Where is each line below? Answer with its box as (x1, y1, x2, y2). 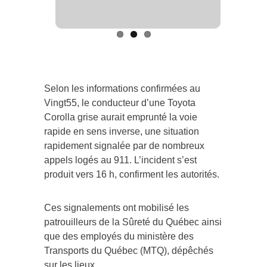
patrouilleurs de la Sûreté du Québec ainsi (44, 217, 222, 228)
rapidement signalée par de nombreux (44, 141, 204, 151)
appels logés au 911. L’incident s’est (44, 155, 197, 166)
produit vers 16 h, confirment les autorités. (44, 169, 219, 180)
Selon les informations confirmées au (44, 83, 200, 94)
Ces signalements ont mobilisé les (44, 203, 189, 213)
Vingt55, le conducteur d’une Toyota (44, 98, 195, 108)
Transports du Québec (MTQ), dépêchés (44, 246, 213, 256)
